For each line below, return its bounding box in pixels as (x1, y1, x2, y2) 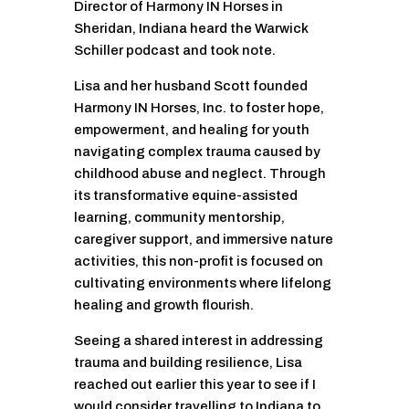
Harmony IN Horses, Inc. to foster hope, (73, 100, 324, 116)
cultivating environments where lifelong (73, 276, 331, 291)
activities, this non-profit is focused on (73, 254, 323, 269)
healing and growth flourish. (73, 298, 254, 313)
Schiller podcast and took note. (73, 43, 276, 58)
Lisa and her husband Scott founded (73, 79, 308, 94)
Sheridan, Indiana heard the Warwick (73, 21, 309, 37)
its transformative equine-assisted (73, 188, 298, 204)
